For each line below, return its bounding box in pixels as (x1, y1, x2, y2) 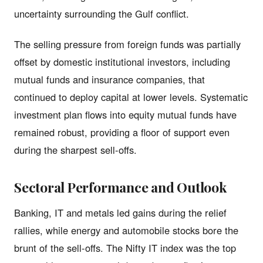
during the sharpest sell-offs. (14, 142, 137, 157)
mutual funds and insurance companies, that (14, 72, 205, 86)
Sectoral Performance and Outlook (14, 177, 227, 196)
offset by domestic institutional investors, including (14, 54, 230, 69)
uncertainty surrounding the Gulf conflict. (14, 6, 189, 21)
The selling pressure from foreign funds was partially (14, 36, 241, 51)
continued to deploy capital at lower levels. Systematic (14, 89, 248, 104)
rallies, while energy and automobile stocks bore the (14, 222, 238, 237)
